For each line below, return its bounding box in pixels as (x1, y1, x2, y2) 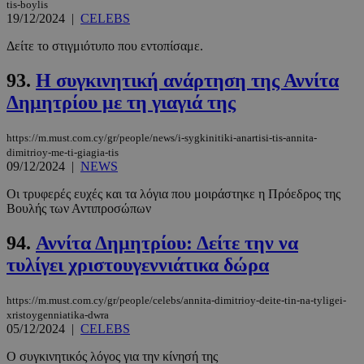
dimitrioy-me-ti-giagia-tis (6, 146, 119, 159)
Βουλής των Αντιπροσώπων (6, 201, 151, 216)
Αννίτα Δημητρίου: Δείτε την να (36, 232, 298, 254)
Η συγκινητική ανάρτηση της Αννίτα (36, 70, 339, 92)
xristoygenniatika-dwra (6, 309, 109, 322)
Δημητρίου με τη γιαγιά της (6, 92, 236, 114)
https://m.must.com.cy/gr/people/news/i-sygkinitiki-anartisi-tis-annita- (6, 132, 317, 145)
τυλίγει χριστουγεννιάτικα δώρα (6, 254, 269, 276)
